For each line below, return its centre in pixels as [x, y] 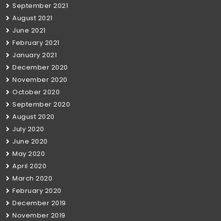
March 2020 [32, 178]
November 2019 [39, 215]
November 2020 [40, 79]
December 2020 [40, 67]
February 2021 [36, 42]
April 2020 [29, 166]
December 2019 [39, 203]
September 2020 [41, 104]
